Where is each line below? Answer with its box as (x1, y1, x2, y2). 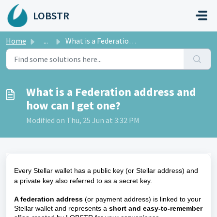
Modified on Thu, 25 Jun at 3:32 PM (26, 115, 139, 125)
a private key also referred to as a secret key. (14, 177, 152, 185)
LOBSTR (33, 9, 69, 22)
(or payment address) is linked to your (83, 195, 201, 203)
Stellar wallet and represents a (14, 204, 109, 212)
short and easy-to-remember (109, 204, 202, 212)
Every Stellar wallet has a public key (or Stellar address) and (14, 167, 198, 174)
